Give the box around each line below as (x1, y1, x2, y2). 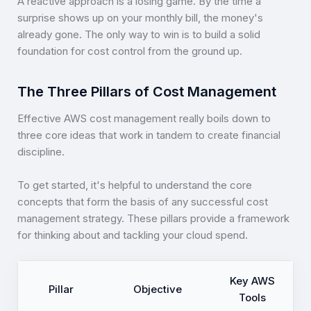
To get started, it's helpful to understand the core (17, 178, 252, 192)
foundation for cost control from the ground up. (17, 44, 242, 58)
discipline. (17, 145, 65, 159)
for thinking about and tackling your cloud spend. (17, 228, 248, 242)
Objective (133, 283, 182, 296)
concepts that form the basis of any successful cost (17, 195, 268, 209)
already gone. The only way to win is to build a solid (17, 28, 260, 42)
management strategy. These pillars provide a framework (17, 212, 289, 226)
